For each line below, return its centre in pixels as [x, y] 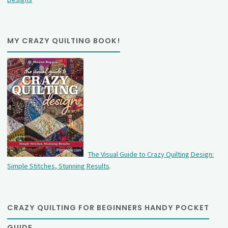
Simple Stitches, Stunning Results [59, 166]
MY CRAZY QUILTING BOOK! [64, 41]
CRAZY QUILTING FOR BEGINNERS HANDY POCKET [108, 207]
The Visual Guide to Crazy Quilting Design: [151, 154]
